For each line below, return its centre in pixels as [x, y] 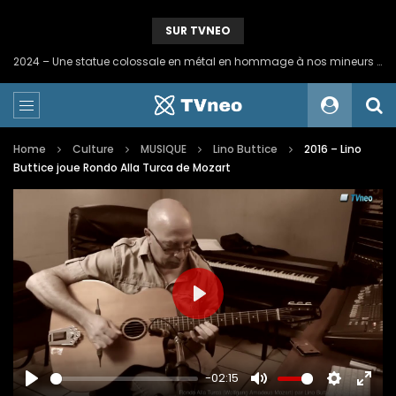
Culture [93, 149]
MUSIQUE [164, 149]
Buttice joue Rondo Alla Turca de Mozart [122, 168]
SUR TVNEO [198, 30]
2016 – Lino [333, 149]
